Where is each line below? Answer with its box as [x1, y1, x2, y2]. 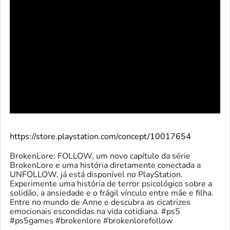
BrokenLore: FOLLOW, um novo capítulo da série [10, 150, 190, 162]
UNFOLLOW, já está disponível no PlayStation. [10, 169, 183, 181]
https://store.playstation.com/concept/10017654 [10, 131, 191, 143]
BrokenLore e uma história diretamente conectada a [10, 160, 201, 171]
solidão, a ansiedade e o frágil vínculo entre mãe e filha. [10, 187, 214, 199]
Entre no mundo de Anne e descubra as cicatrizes [10, 197, 190, 208]
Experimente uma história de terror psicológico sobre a [10, 178, 212, 190]
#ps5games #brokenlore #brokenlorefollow [10, 215, 172, 227]
